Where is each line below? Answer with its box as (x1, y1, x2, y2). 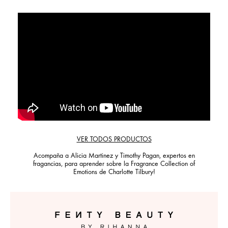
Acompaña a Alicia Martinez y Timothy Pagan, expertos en (33, 153, 195, 160)
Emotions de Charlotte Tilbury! (73, 169, 155, 177)
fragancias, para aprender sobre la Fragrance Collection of (33, 161, 195, 168)
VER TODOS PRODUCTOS (76, 136, 152, 144)
